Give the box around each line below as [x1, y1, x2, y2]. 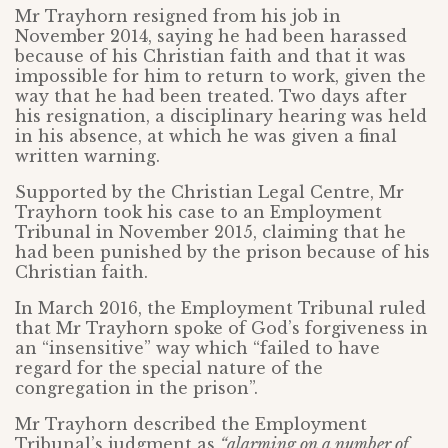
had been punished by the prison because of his [15, 242, 430, 263]
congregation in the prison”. [15, 378, 258, 399]
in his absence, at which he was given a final [15, 126, 397, 147]
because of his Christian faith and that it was [15, 46, 406, 67]
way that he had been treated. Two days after [15, 86, 407, 107]
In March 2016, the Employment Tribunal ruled [15, 298, 426, 319]
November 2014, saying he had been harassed [15, 26, 407, 47]
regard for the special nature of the [15, 358, 323, 379]
